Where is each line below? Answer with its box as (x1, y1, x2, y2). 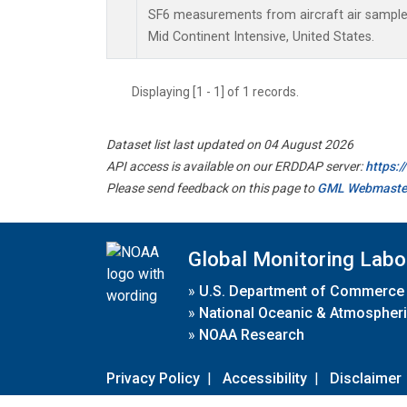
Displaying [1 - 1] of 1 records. (132, 84, 310, 100)
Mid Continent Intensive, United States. (148, 29, 374, 45)
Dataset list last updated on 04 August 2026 (106, 137, 353, 153)
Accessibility (223, 369, 307, 387)
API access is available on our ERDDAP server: (106, 159, 365, 174)
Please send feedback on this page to (106, 181, 317, 196)
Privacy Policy (106, 369, 200, 387)
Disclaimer (330, 369, 402, 387)
